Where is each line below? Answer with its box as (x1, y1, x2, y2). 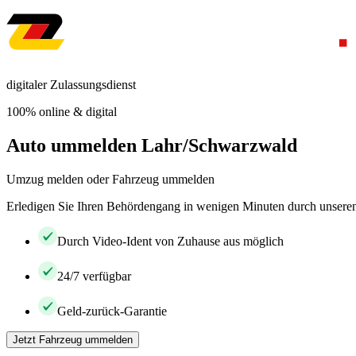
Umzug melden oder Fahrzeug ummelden (6, 172, 215, 186)
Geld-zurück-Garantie (57, 304, 167, 318)
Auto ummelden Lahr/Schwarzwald (6, 134, 297, 156)
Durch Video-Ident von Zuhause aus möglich (57, 234, 284, 248)
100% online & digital (6, 105, 117, 118)
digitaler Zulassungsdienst (6, 78, 136, 91)
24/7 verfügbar (57, 269, 131, 283)
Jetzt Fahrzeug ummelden (13, 333, 133, 346)
